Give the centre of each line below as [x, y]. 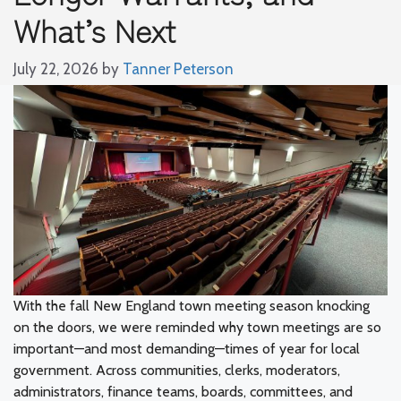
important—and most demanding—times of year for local [187, 348]
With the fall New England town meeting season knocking [192, 305]
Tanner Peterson [178, 69]
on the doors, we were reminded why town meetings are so [197, 327]
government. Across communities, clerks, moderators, [177, 370]
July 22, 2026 [56, 69]
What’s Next [95, 29]
